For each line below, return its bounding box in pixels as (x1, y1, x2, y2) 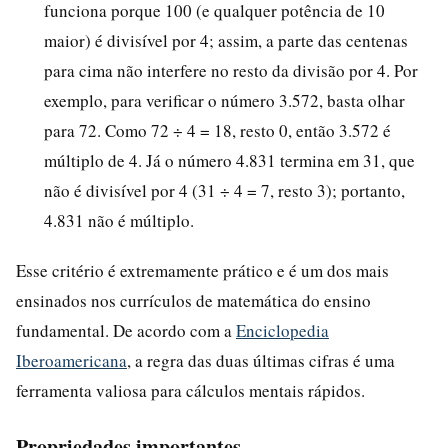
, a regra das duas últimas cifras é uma (127, 348, 395, 372)
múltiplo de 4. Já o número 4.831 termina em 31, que (44, 148, 415, 172)
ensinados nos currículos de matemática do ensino (16, 288, 371, 312)
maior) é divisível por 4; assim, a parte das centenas (44, 28, 408, 52)
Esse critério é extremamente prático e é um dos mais (16, 258, 389, 282)
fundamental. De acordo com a (16, 318, 236, 342)
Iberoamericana (16, 348, 127, 372)
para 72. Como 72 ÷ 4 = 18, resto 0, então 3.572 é (44, 118, 391, 142)
